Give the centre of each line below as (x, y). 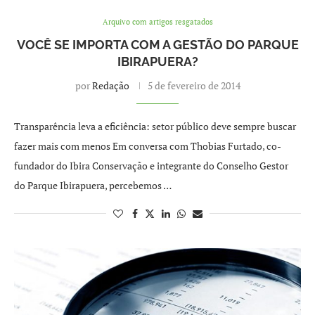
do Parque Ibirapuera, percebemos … (93, 185)
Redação (110, 85)
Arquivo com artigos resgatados (157, 22)
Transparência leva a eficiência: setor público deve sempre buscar (155, 126)
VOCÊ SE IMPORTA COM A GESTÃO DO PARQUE (157, 45)
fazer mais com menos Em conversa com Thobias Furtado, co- (148, 146)
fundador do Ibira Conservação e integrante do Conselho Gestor (151, 166)
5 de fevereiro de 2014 (194, 85)
